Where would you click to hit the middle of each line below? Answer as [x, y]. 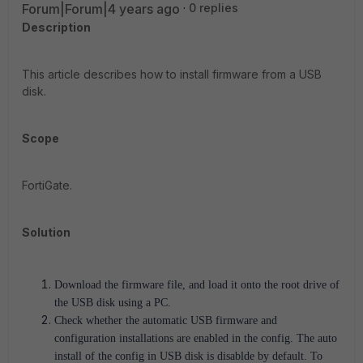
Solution [46, 232]
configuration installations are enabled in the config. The [186, 338]
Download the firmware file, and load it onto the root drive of [197, 285]
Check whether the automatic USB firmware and [166, 320]
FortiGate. [47, 185]
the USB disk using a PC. [113, 303]
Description [56, 27]
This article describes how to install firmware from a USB [172, 74]
